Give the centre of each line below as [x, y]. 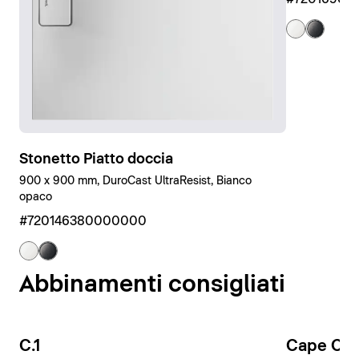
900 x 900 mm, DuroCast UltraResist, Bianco [135, 182]
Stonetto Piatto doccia [96, 160]
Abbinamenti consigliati [152, 285]
